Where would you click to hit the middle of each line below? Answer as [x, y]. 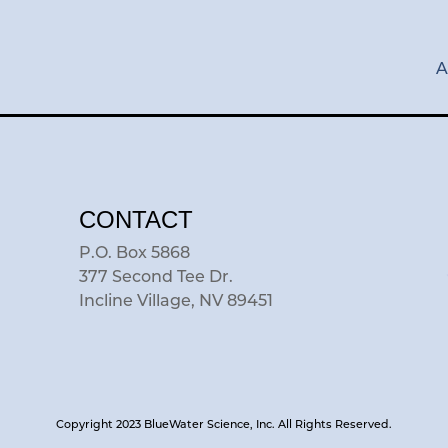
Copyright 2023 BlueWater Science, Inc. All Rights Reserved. [224, 425]
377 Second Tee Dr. [156, 277]
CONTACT [136, 219]
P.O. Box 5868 [134, 253]
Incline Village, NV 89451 [176, 301]
